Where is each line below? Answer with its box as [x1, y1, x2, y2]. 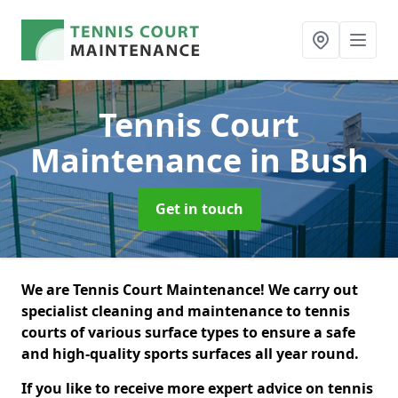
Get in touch [155, 199, 243, 219]
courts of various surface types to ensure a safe [21, 322, 355, 342]
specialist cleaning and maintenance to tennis [21, 301, 350, 321]
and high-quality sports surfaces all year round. [21, 344, 362, 363]
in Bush [249, 139, 369, 182]
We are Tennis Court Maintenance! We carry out [21, 280, 358, 299]
